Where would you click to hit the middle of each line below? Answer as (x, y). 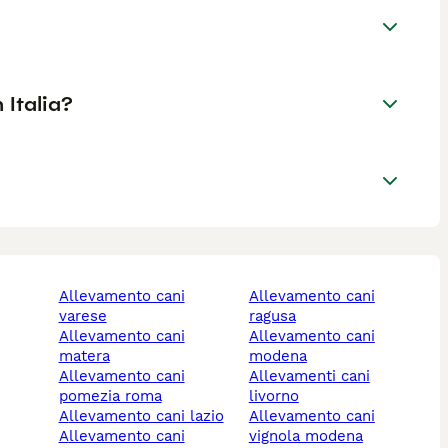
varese (82, 316)
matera (84, 356)
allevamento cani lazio (146, 416)
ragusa (272, 316)
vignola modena (305, 436)
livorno (273, 396)
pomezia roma (110, 396)
